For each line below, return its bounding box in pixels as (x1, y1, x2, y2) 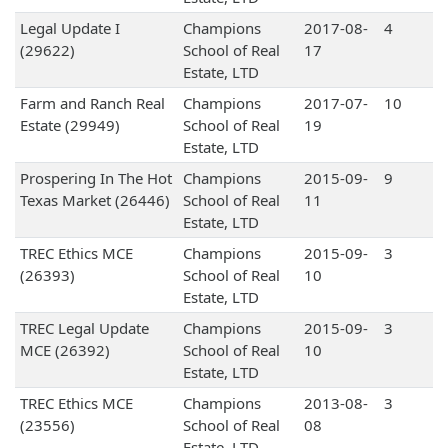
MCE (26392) (19, 340, 110, 361)
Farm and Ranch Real (19, 93, 165, 114)
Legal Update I (19, 18, 120, 39)
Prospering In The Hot (19, 168, 172, 189)
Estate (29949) (19, 115, 120, 136)
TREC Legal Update (19, 318, 149, 339)
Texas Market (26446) (19, 190, 170, 211)
